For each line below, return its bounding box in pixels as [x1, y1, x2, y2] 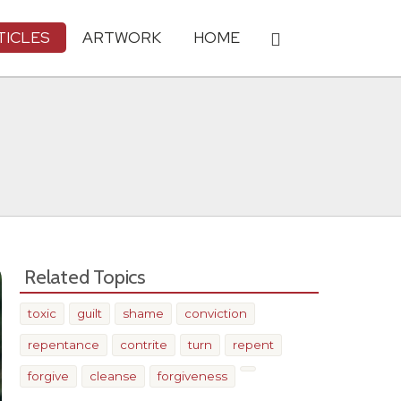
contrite [120, 337, 167, 352]
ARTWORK [82, 27, 161, 47]
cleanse [90, 369, 137, 383]
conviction [184, 306, 247, 320]
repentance [28, 337, 99, 352]
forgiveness [158, 369, 227, 383]
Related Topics [24, 264, 146, 289]
